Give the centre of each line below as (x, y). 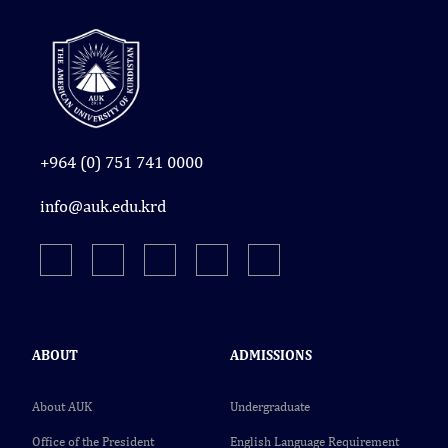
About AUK (62, 407)
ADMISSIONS (271, 355)
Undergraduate (270, 407)
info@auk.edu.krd (103, 206)
